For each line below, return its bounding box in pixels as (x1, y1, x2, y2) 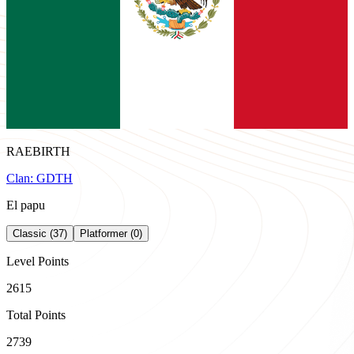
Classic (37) (13, 228, 67, 239)
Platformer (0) (80, 228, 142, 239)
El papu (6, 198, 45, 212)
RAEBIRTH (6, 145, 70, 158)
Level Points (6, 254, 69, 268)
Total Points (6, 308, 66, 322)
